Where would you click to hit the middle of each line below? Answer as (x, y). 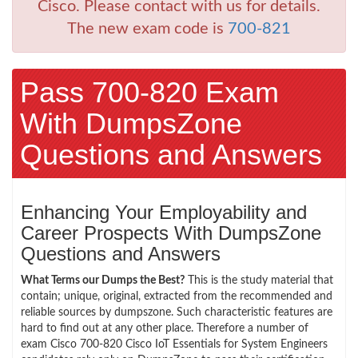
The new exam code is (147, 28)
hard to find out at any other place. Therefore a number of (165, 328)
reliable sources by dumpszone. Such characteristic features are (177, 312)
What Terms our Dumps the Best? (103, 280)
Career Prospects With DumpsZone (171, 233)
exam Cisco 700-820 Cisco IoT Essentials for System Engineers (174, 344)
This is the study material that (259, 280)
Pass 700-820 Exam (149, 92)
